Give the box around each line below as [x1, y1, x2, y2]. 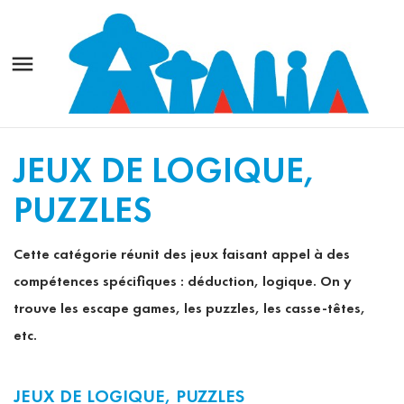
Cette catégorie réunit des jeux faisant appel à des [14, 245, 350, 263]
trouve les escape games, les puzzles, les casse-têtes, [14, 299, 365, 317]
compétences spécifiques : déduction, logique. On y [14, 272, 352, 290]
